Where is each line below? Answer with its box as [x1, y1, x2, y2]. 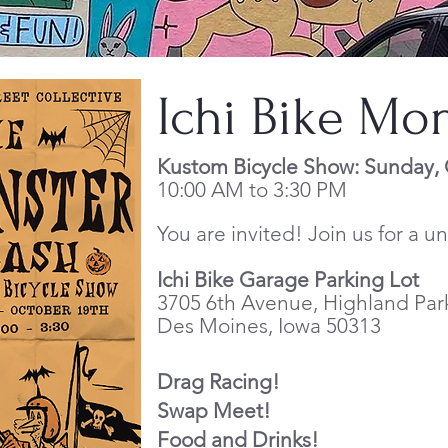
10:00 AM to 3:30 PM [157, 176, 347, 202]
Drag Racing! [157, 368, 280, 394]
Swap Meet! [157, 397, 271, 423]
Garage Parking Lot [239, 266, 419, 292]
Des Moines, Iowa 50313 [157, 312, 381, 338]
